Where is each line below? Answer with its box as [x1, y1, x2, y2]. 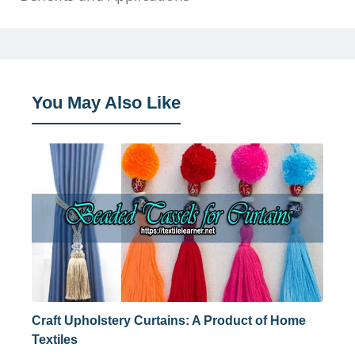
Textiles [32, 333, 78, 347]
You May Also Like [32, 93, 181, 113]
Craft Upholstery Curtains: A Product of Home [32, 314, 306, 328]
